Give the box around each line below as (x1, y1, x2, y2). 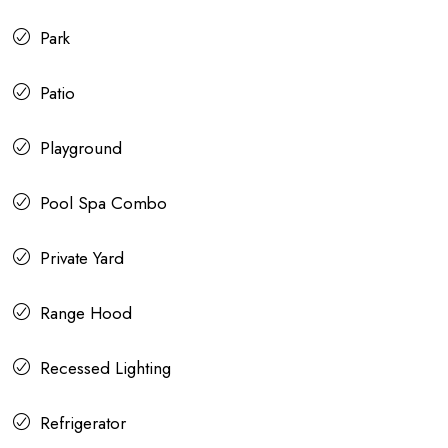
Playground (40, 136, 122, 161)
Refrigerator (40, 411, 126, 436)
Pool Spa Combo (40, 191, 167, 216)
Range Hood (40, 301, 132, 326)
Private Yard (40, 246, 124, 271)
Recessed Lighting (40, 356, 171, 381)
